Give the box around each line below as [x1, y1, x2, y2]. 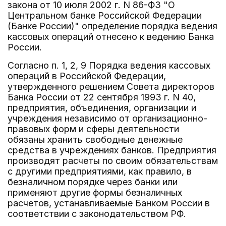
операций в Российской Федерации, [8, 71, 166, 81]
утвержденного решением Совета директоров [8, 81, 214, 92]
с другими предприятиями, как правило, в [8, 166, 192, 177]
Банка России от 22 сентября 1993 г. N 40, [8, 92, 196, 102]
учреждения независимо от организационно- [8, 113, 207, 124]
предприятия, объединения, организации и [8, 102, 196, 113]
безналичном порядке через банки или [8, 177, 178, 187]
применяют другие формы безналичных [8, 187, 182, 198]
